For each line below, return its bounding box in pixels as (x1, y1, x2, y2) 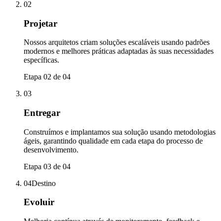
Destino (32, 179, 56, 187)
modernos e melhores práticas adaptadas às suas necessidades (24, 47, 214, 56)
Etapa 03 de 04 (24, 162, 71, 171)
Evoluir (24, 197, 54, 208)
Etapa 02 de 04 (24, 73, 71, 81)
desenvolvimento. (24, 145, 78, 154)
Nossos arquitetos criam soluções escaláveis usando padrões (24, 38, 210, 47)
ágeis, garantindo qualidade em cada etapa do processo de (24, 136, 203, 145)
